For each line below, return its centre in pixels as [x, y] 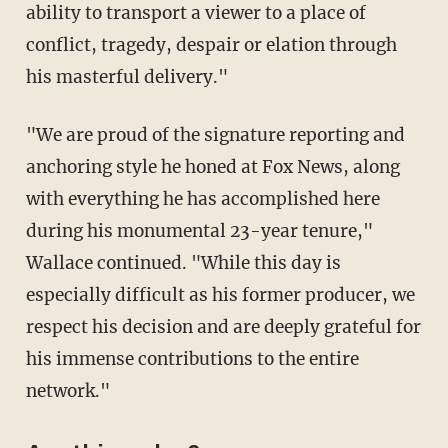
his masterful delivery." [126, 76]
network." [67, 390]
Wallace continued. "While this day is [183, 262]
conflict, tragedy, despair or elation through [211, 44]
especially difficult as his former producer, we [220, 294]
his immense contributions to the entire [192, 358]
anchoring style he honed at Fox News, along [212, 166]
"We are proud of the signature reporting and [39, 134]
